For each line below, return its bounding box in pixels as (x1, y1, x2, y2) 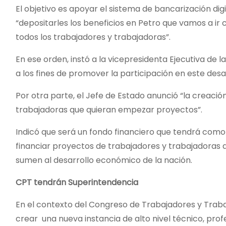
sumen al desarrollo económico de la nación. (16, 154, 192, 166)
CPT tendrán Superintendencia (16, 177, 138, 188)
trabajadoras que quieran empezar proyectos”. (16, 104, 202, 116)
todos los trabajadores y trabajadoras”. (16, 31, 171, 43)
